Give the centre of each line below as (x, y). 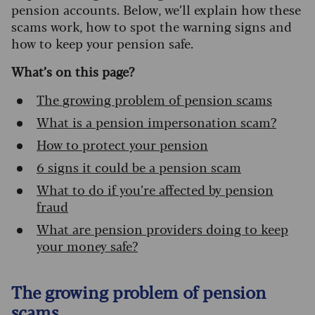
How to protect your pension (122, 144)
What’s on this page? (73, 71)
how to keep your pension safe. (102, 43)
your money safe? (87, 246)
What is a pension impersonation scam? (156, 122)
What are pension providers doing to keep (162, 229)
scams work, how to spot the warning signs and (152, 26)
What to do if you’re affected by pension (155, 189)
